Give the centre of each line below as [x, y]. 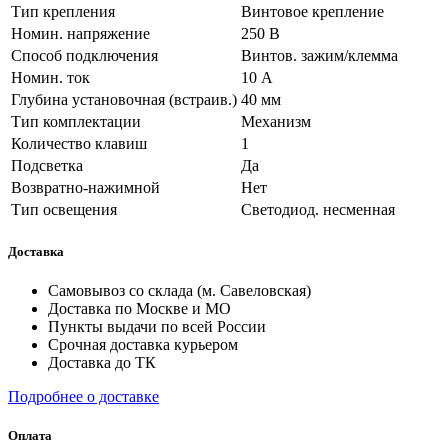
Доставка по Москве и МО [139, 308]
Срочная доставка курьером [143, 344]
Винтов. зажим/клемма [319, 55]
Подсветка [47, 165]
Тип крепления [63, 11]
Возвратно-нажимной [85, 187]
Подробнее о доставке [83, 396]
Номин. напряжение [80, 33]
